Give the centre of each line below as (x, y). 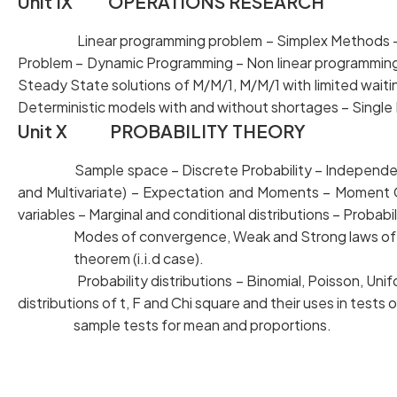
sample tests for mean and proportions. (175, 325)
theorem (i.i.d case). (111, 258)
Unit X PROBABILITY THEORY (162, 131)
